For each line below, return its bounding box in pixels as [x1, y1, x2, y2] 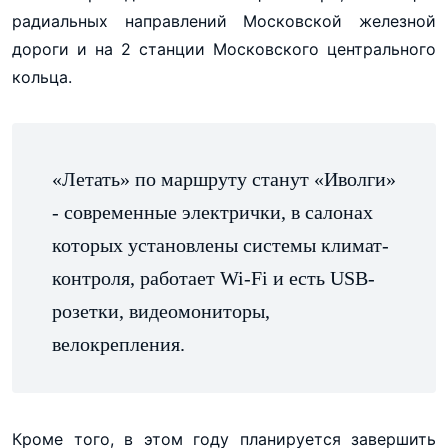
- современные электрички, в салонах [52, 200, 373, 223]
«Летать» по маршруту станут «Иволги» [52, 167, 396, 190]
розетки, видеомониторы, [52, 299, 270, 322]
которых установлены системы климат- [52, 233, 389, 256]
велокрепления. [52, 332, 185, 355]
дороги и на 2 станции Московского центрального [12, 38, 436, 59]
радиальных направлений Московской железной [12, 10, 436, 31]
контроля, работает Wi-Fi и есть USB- [52, 266, 375, 289]
